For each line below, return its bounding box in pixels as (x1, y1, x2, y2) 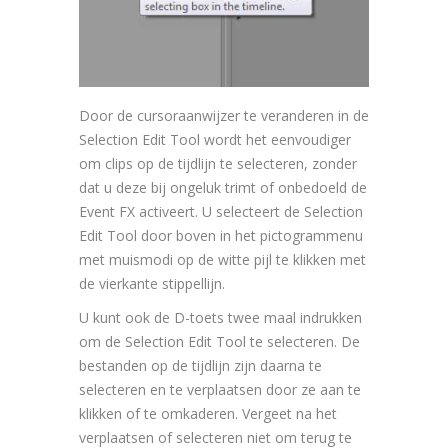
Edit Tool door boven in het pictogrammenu (79, 226, 363, 246)
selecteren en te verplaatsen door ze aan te (79, 380, 361, 400)
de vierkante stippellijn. (79, 274, 225, 294)
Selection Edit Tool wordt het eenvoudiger (79, 130, 351, 150)
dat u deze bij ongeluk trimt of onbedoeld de (79, 178, 367, 198)
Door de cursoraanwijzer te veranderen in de (79, 106, 369, 126)
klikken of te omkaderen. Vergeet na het (79, 404, 337, 424)
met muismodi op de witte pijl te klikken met (79, 250, 366, 270)
